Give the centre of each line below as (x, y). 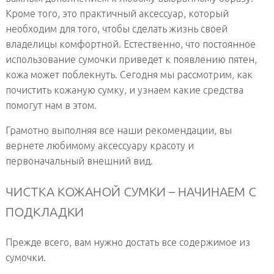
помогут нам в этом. (51, 106)
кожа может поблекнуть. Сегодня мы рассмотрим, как (129, 75)
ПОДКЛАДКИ (44, 212)
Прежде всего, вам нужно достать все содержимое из (128, 242)
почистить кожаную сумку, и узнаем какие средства (124, 90)
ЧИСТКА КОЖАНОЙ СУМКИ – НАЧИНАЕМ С (131, 191)
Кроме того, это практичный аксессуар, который (117, 14)
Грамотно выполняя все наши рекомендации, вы (118, 131)
